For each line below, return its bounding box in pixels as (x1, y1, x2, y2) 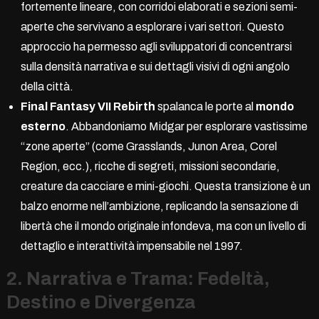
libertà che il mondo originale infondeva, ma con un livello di (20, 219, 306, 232)
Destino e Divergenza (6, 291, 196, 312)
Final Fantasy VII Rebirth (20, 100, 155, 113)
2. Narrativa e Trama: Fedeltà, (6, 268, 270, 288)
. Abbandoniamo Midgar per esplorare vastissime (65, 120, 308, 132)
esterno (20, 120, 66, 132)
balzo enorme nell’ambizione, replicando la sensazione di (20, 199, 298, 212)
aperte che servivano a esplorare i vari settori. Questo (20, 20, 284, 33)
